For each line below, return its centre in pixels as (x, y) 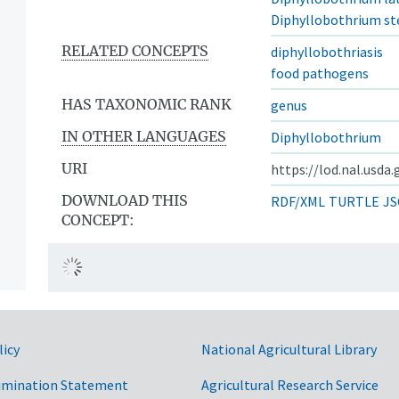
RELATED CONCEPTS (135, 50)
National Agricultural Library (289, 349)
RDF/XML (298, 201)
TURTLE (354, 201)
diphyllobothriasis (327, 51)
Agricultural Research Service (290, 384)
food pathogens (320, 73)
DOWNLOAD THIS (125, 200)
